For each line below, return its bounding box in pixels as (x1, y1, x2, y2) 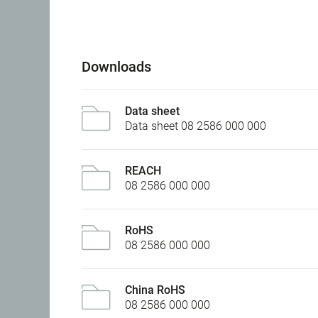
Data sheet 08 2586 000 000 (125, 119, 266, 133)
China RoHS (125, 283, 185, 297)
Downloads (82, 58, 151, 76)
